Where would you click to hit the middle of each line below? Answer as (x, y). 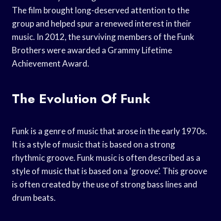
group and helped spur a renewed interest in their (102, 23)
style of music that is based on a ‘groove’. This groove (110, 171)
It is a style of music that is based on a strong (93, 144)
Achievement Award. (51, 63)
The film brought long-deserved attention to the (101, 10)
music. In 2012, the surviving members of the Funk (103, 37)
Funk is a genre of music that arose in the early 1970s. (110, 131)
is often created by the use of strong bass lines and (105, 184)
